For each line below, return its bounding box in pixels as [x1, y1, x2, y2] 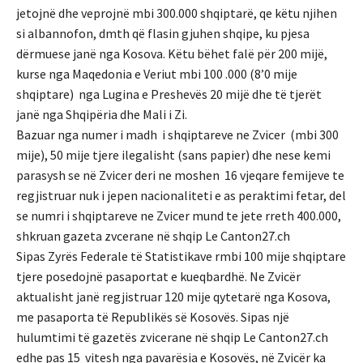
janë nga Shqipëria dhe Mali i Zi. [16, 106, 187, 123]
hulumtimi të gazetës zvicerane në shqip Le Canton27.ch [16, 329, 328, 346]
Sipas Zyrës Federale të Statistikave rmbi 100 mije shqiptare [16, 248, 346, 265]
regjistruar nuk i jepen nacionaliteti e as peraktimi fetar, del [16, 187, 346, 204]
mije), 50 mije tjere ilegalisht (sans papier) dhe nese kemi [16, 147, 331, 164]
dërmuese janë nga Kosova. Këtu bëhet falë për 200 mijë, [16, 45, 327, 62]
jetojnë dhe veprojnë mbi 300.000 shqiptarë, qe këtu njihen [16, 5, 337, 22]
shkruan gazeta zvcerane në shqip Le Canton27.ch [16, 228, 290, 245]
